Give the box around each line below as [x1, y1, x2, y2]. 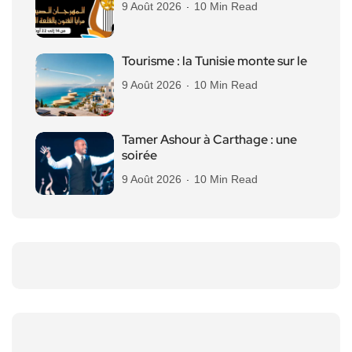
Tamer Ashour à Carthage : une [122, 130, 297, 148]
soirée [122, 146, 157, 163]
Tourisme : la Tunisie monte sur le [122, 52, 307, 69]
